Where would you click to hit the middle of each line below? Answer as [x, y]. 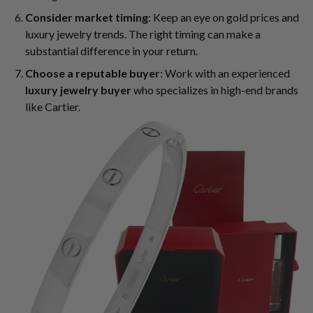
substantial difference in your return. [111, 51]
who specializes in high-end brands [215, 90]
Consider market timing [87, 17]
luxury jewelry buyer [78, 90]
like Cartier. [53, 107]
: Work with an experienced [225, 73]
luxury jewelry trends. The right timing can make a [143, 34]
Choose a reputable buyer [93, 73]
